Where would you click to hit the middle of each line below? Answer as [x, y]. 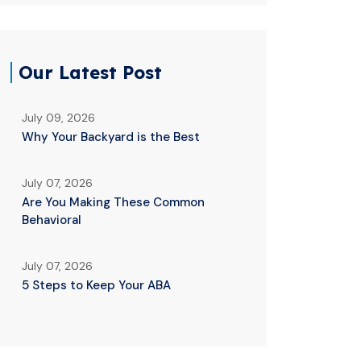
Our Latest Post [90, 73]
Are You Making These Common [113, 202]
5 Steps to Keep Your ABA [96, 285]
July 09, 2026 [58, 118]
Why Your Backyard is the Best [111, 137]
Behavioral [52, 220]
